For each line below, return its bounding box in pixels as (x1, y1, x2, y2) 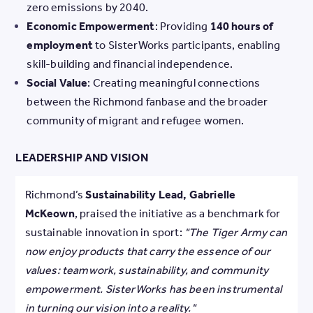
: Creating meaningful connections (87, 75, 261, 89)
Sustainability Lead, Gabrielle (85, 188, 236, 202)
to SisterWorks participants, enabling (93, 38, 281, 52)
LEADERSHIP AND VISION (15, 151, 148, 165)
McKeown (24, 207, 75, 221)
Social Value (27, 75, 88, 89)
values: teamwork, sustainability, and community (24, 263, 269, 277)
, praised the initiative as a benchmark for (74, 207, 281, 221)
